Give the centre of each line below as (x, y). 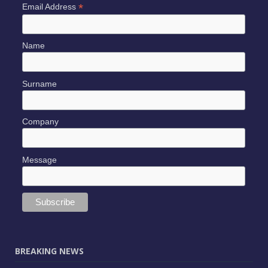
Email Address (50, 6)
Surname (39, 83)
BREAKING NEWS (49, 251)
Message (39, 159)
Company (40, 122)
